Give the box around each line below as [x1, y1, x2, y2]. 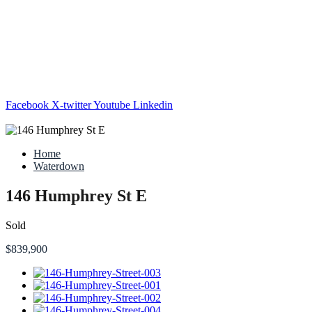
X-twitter [52, 99, 91, 111]
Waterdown [33, 160, 84, 172]
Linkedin [133, 99, 173, 111]
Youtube [93, 99, 130, 111]
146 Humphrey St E [6, 186, 147, 205]
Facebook [6, 99, 49, 111]
